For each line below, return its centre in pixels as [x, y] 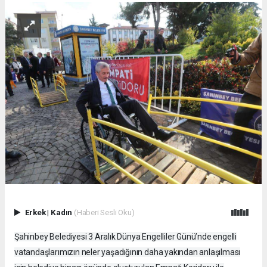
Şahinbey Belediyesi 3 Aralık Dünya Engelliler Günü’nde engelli [126, 237]
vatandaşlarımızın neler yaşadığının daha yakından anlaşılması [128, 252]
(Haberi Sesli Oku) [104, 212]
